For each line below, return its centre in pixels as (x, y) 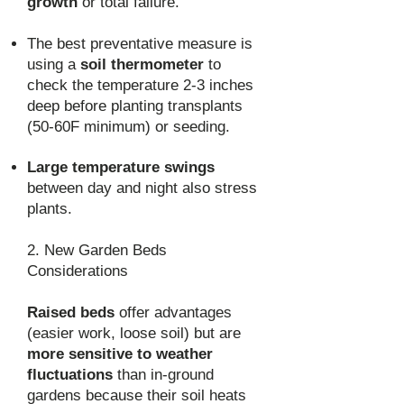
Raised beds (71, 312)
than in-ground (163, 375)
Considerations (78, 271)
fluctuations (70, 375)
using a (54, 64)
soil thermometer (142, 64)
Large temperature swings (121, 167)
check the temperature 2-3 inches (140, 85)
